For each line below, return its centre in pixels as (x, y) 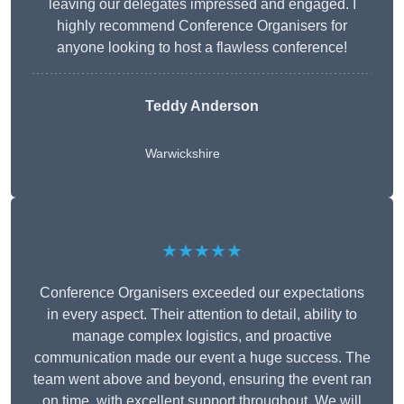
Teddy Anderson (202, 106)
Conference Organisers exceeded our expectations (202, 293)
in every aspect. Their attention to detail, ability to (202, 315)
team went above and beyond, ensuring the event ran (202, 380)
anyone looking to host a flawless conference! (202, 48)
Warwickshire (183, 154)
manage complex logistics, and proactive (202, 336)
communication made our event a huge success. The (202, 358)
